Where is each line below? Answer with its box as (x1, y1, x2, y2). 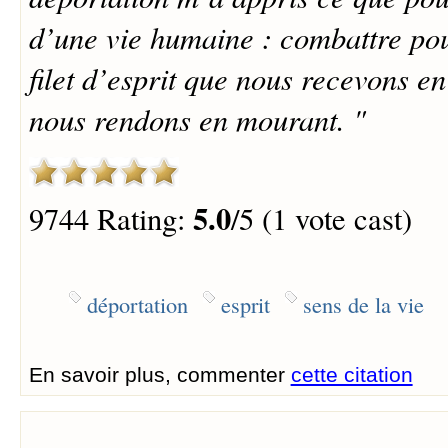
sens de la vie (302, 288, 424, 319)
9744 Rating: (28, 198, 193, 240)
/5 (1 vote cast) (230, 198, 412, 240)
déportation (86, 288, 188, 319)
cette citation (290, 362, 413, 386)
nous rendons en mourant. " (28, 98, 366, 140)
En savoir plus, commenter (28, 362, 291, 386)
